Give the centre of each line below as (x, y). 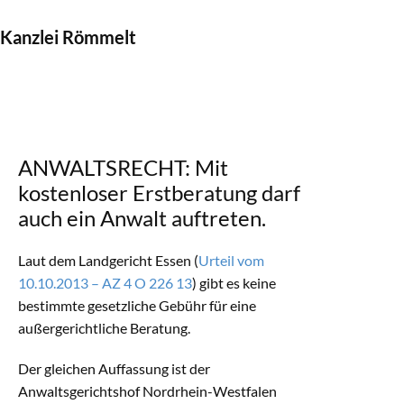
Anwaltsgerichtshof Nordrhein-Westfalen (147, 391)
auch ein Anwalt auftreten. (142, 218)
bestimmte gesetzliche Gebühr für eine (137, 305)
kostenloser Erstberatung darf (159, 193)
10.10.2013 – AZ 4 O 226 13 (105, 283)
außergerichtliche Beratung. (104, 328)
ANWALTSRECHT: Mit (123, 167)
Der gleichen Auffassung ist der (114, 368)
